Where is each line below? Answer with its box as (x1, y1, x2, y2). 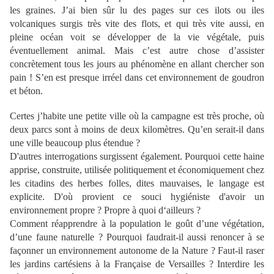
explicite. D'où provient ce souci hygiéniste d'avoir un (10, 191, 264, 202)
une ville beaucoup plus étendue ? (10, 138, 140, 148)
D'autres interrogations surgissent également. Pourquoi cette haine (10, 151, 264, 161)
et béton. (10, 86, 43, 96)
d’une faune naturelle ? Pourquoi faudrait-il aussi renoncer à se (10, 232, 264, 242)
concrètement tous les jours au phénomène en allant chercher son (10, 59, 264, 69)
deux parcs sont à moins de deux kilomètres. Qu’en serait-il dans (10, 124, 264, 135)
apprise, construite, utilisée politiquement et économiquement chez (10, 165, 264, 175)
